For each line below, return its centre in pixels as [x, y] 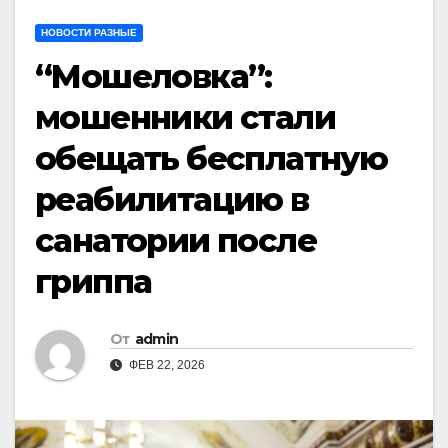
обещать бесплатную [211, 158]
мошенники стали [185, 117]
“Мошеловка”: [153, 76]
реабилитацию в [172, 199]
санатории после [175, 240]
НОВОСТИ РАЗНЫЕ [89, 32]
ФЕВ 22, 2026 [165, 364]
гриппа [93, 281]
